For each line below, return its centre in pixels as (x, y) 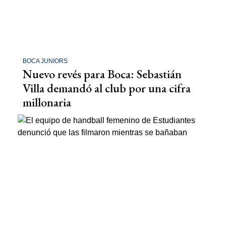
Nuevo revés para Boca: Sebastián (102, 74)
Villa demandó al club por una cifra (107, 88)
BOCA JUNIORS (45, 61)
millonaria (47, 102)
